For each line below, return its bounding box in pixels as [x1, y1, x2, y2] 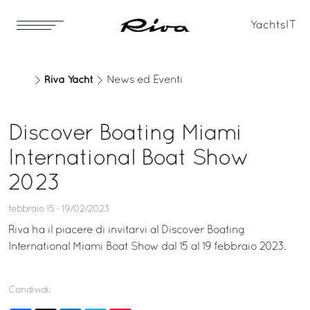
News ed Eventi [107, 75, 183, 85]
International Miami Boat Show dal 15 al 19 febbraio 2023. [8, 242, 286, 252]
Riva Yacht [44, 75, 93, 85]
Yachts [250, 20, 286, 30]
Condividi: [8, 286, 50, 295]
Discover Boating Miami [8, 125, 241, 144]
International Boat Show [8, 149, 249, 169]
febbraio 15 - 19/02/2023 [8, 205, 109, 214]
